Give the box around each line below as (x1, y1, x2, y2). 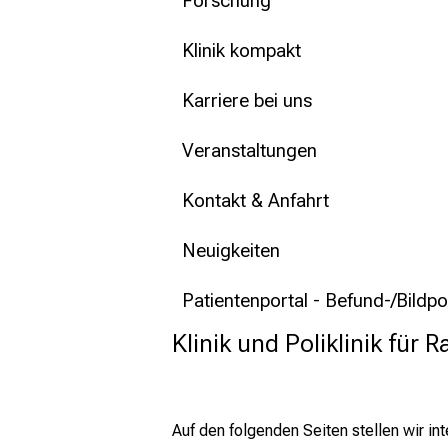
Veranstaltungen (182, 139, 317, 163)
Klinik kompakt (182, 39, 301, 63)
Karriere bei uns (182, 89, 312, 113)
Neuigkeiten (182, 239, 280, 263)
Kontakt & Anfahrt (182, 189, 329, 213)
